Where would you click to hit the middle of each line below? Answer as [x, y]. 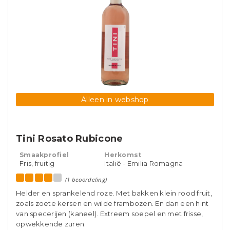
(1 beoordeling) [86, 179]
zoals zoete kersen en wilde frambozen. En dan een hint [112, 203]
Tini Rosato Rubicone [70, 139]
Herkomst [123, 155]
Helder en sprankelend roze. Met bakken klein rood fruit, [114, 193]
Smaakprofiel [44, 155]
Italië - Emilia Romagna [144, 163]
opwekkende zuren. [51, 224]
